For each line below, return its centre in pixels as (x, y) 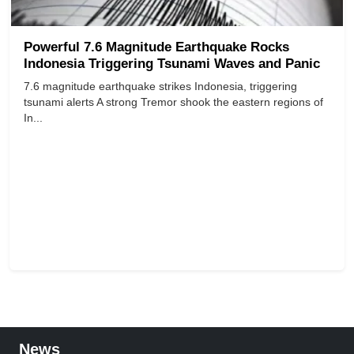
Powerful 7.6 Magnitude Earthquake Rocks (156, 47)
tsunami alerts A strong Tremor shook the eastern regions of (173, 102)
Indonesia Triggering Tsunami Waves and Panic (172, 64)
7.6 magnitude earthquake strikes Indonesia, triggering (160, 87)
